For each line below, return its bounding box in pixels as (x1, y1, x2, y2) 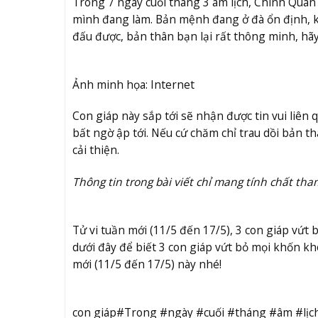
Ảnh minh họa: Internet (72, 77, 194, 93)
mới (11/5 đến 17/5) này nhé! (72, 256, 221, 272)
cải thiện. (72, 142, 119, 158)
